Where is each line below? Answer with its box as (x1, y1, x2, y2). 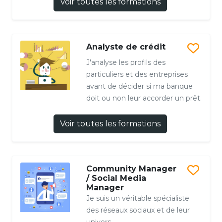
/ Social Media (86, 173, 146, 183)
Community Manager (86, 164, 176, 173)
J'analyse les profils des (86, 57, 166, 67)
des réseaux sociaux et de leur (86, 205, 190, 215)
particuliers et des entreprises (86, 69, 188, 79)
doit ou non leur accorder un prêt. (86, 93, 202, 103)
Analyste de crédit (86, 42, 166, 52)
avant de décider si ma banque (86, 81, 193, 91)
